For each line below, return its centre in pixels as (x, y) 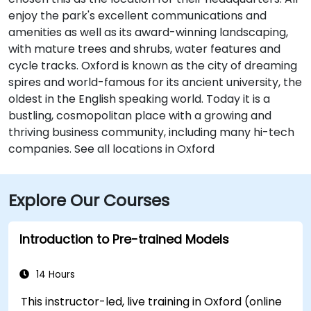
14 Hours (54, 274)
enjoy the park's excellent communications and (137, 15)
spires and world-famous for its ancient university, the (155, 82)
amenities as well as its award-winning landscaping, (148, 32)
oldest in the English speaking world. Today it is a (139, 99)
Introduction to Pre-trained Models (124, 239)
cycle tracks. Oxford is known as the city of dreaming (153, 65)
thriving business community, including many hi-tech (151, 132)
